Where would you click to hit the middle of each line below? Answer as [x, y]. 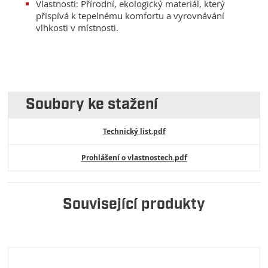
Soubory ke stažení [92, 105]
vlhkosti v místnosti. [77, 28]
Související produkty [134, 205]
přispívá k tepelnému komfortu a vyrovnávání [130, 16]
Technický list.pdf [134, 131]
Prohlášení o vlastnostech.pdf [134, 157]
